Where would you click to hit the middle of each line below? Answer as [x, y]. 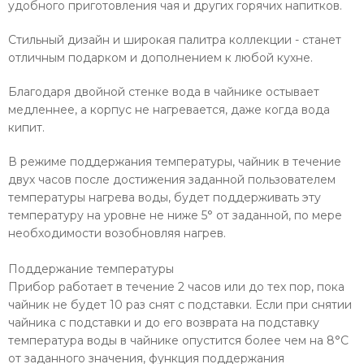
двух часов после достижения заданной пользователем [172, 180]
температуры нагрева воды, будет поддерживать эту [165, 198]
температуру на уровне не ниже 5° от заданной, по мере [175, 216]
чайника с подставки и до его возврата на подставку [164, 323]
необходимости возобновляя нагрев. [117, 234]
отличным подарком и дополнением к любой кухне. [160, 58]
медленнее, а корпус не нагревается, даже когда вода [169, 110]
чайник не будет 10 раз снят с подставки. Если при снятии [180, 305]
